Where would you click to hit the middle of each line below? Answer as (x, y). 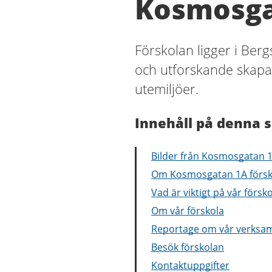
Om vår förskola (188, 211)
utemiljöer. (167, 89)
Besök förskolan (188, 247)
